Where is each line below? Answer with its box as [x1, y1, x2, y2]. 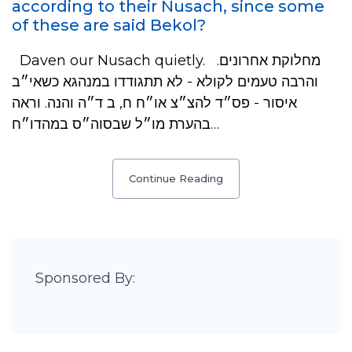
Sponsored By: [35, 269, 135, 287]
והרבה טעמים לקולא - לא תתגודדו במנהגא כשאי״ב [12, 73, 318, 90]
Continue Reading [129, 172, 223, 185]
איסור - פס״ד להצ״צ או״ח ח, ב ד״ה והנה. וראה [12, 94, 297, 112]
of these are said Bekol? [12, 16, 206, 35]
